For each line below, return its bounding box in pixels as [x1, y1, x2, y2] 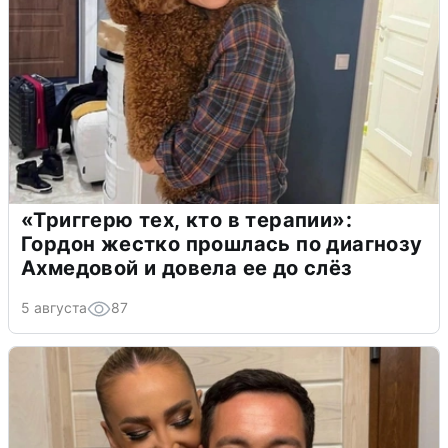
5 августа [21, 299, 87, 317]
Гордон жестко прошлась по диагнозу [21, 232, 423, 257]
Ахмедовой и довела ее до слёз [21, 256, 353, 281]
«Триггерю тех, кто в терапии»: [21, 208, 352, 233]
